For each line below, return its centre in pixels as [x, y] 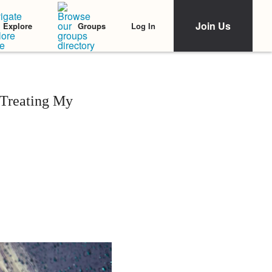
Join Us [213, 26]
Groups [92, 26]
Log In [143, 25]
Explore [18, 26]
